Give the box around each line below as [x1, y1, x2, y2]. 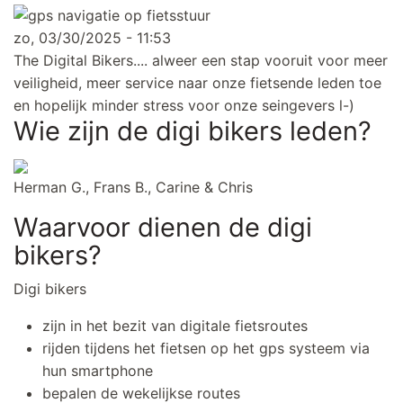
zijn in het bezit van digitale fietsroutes [42, 317, 308, 336]
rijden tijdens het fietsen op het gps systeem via [42, 339, 370, 358]
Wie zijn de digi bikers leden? [13, 115, 372, 148]
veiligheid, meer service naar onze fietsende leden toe [13, 74, 381, 93]
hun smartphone [42, 362, 153, 381]
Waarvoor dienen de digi [13, 211, 312, 244]
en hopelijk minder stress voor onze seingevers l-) [13, 96, 354, 115]
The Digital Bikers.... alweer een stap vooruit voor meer [13, 51, 388, 70]
